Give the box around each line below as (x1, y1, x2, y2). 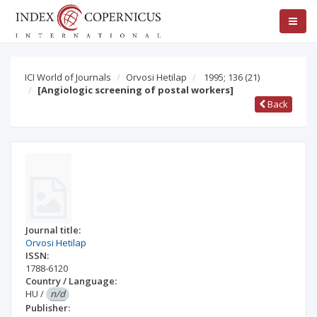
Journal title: (25, 224, 81, 236)
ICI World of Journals (25, 71, 111, 83)
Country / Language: (25, 275, 117, 287)
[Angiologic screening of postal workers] (38, 83, 234, 96)
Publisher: (25, 301, 70, 314)
